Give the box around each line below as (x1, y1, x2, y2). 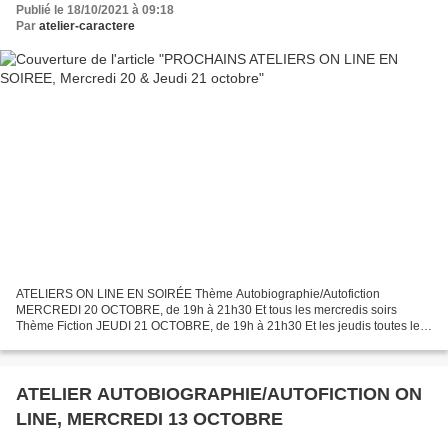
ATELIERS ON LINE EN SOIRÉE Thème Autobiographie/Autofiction (16, 286, 380, 301)
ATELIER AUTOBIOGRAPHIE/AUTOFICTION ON (16, 383, 422, 404)
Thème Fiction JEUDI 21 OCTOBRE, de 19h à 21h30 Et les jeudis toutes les (16, 318, 426, 333)
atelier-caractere (39, 19, 135, 34)
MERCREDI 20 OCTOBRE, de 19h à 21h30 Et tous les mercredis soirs (16, 302, 397, 317)
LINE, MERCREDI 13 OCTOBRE (16, 408, 283, 429)
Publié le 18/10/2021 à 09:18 (16, 3, 174, 18)
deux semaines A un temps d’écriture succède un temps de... (16, 334, 345, 349)
